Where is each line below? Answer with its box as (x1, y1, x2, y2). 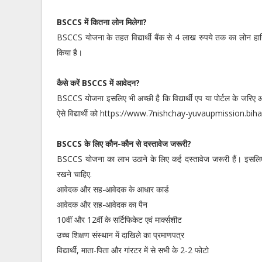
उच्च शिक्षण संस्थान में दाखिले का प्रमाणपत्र (57, 229, 184, 240)
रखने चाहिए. (57, 168, 92, 180)
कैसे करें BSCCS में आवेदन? (57, 77, 142, 88)
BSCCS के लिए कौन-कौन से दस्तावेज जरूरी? (57, 138, 194, 149)
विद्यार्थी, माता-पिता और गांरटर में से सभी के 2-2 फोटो (57, 244, 209, 256)
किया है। (57, 47, 82, 58)
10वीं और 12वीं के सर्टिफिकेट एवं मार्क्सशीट (57, 214, 182, 225)
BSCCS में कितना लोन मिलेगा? (57, 16, 149, 27)
